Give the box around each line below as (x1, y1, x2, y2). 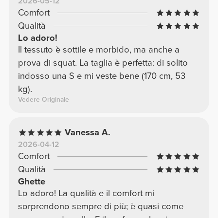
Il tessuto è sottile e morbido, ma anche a (18, 44, 180, 55)
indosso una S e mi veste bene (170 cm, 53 (18, 71, 185, 82)
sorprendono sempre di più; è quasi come (18, 201, 183, 212)
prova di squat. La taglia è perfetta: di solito (18, 57, 188, 69)
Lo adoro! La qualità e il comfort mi (18, 188, 154, 199)
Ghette (18, 176, 45, 187)
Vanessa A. (65, 127, 111, 138)
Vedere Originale (18, 95, 69, 104)
